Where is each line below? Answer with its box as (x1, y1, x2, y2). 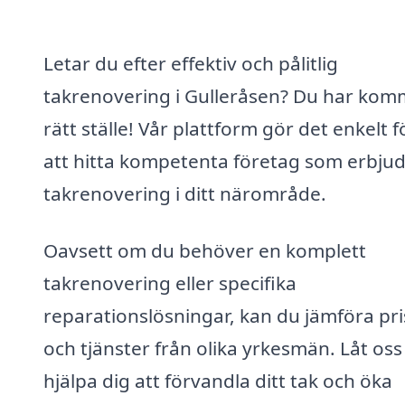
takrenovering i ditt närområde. (43, 180, 326, 206)
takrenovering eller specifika (43, 270, 297, 297)
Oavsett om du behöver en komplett (43, 238, 366, 264)
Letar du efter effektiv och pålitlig (43, 50, 338, 76)
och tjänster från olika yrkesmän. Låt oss (43, 335, 402, 362)
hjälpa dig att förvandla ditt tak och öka (43, 368, 392, 394)
